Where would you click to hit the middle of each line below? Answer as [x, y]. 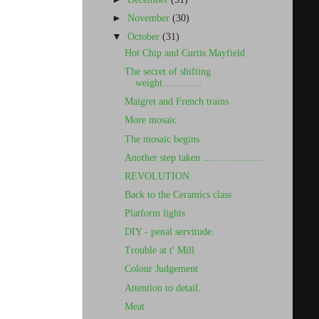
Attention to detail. [162, 288]
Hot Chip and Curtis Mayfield [184, 53]
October [145, 37]
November [150, 19]
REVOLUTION [157, 176]
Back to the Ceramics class [178, 194]
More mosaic [150, 120]
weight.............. [168, 83]
